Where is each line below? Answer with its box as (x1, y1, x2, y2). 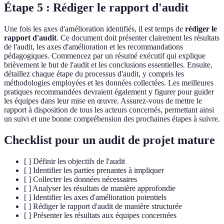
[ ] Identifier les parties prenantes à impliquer (24, 165, 164, 174)
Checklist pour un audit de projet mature (4, 133, 215, 146)
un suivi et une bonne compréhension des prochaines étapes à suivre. (4, 114, 220, 123)
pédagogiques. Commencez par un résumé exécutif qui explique (4, 51, 205, 60)
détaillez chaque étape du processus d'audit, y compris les (4, 69, 184, 78)
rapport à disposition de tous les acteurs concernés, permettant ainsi (4, 105, 214, 114)
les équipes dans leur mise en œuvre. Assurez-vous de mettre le (4, 96, 202, 105)
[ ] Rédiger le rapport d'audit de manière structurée (24, 201, 182, 210)
